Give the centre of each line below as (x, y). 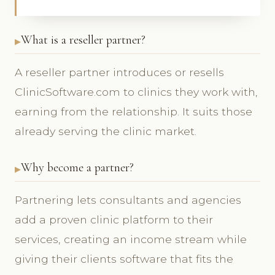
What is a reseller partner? (83, 40)
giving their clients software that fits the (124, 259)
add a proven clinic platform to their (114, 220)
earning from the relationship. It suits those (134, 112)
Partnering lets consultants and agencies (128, 200)
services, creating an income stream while (131, 239)
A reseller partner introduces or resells (119, 72)
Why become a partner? (77, 168)
